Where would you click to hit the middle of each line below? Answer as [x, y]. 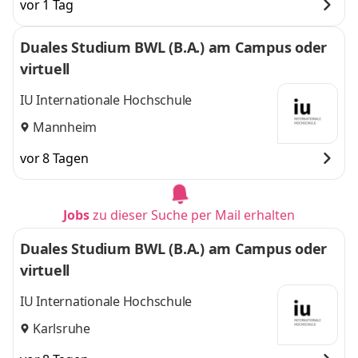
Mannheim [65, 127]
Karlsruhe [62, 328]
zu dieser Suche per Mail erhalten [194, 215]
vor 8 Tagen [54, 158]
